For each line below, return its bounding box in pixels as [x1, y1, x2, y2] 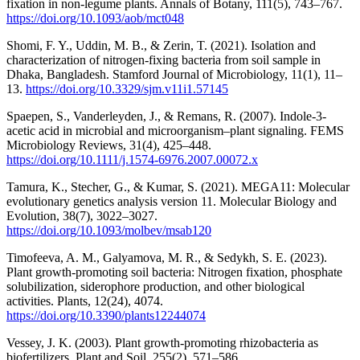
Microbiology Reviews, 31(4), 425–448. [6, 138, 211, 153]
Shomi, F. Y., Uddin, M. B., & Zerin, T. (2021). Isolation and [6, 39, 316, 53]
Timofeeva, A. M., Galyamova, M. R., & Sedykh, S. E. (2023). [6, 251, 327, 265]
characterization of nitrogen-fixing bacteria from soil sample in [6, 53, 321, 67]
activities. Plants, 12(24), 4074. [6, 294, 163, 309]
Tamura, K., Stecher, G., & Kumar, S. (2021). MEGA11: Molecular [6, 180, 350, 194]
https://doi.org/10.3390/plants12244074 [6, 309, 206, 323]
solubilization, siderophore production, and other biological [6, 280, 305, 294]
